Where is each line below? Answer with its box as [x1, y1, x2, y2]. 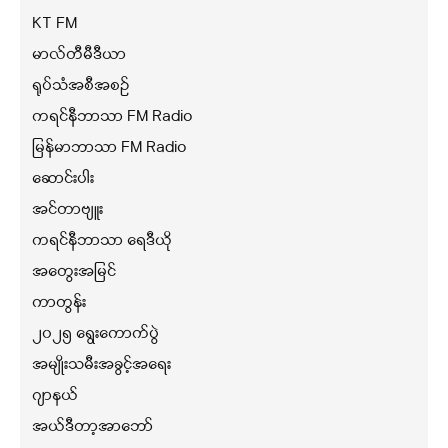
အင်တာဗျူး [32, 198, 103, 221]
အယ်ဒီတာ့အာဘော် [32, 415, 153, 438]
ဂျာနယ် [32, 384, 78, 407]
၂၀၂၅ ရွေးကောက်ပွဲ [32, 322, 159, 345]
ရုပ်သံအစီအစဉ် [32, 74, 129, 97]
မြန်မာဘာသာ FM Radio [32, 136, 187, 159]
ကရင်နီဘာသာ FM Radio [32, 105, 193, 128]
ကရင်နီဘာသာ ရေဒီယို [32, 229, 172, 252]
